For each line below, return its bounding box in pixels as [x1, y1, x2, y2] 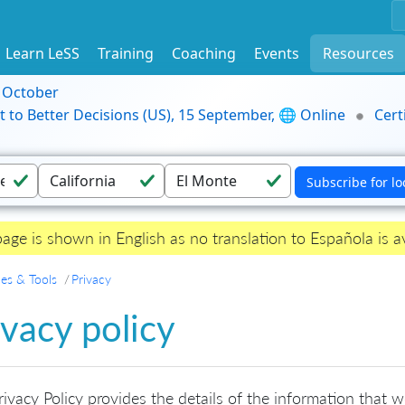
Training [98, 42, 154, 63]
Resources [323, 42, 394, 63]
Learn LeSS [5, 42, 80, 63]
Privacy [71, 271, 111, 287]
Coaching [172, 42, 236, 63]
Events [254, 42, 299, 63]
